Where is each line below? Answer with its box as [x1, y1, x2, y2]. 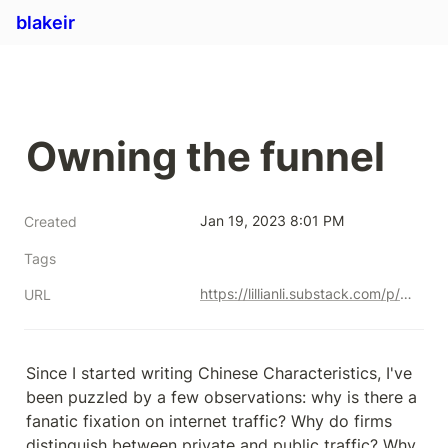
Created [24, 213, 77, 230]
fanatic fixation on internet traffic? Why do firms [26, 411, 392, 431]
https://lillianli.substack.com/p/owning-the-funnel [400, 285, 412, 302]
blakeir [16, 12, 75, 33]
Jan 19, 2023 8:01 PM [200, 212, 344, 229]
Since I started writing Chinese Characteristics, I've [26, 363, 412, 383]
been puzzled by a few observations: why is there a [26, 387, 417, 407]
